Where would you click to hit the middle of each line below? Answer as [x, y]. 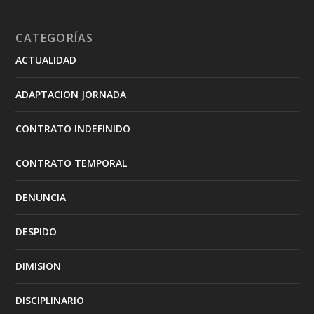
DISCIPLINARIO [50, 300]
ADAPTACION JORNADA [71, 94]
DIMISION [39, 266]
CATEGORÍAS [55, 37]
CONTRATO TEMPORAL [71, 163]
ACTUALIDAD [46, 60]
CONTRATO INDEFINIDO [73, 128]
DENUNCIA [41, 197]
